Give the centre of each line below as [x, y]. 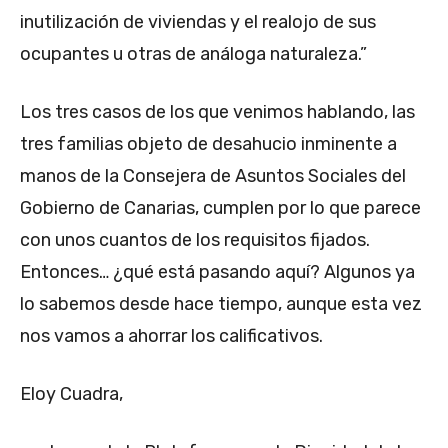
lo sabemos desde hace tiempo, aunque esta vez [221, 303]
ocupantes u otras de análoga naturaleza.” [193, 53]
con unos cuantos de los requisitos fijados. [195, 239]
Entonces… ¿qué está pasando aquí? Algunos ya [217, 271]
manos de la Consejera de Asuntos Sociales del [213, 175]
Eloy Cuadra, [71, 393]
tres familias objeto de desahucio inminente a [208, 143]
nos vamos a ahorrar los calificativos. [171, 335]
